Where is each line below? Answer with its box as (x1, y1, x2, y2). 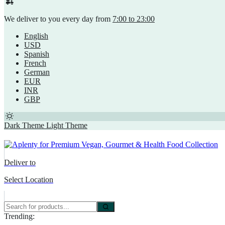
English (24, 32, 48, 41)
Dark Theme (4, 121, 44, 130)
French (24, 59, 46, 68)
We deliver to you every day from (4, 15, 113, 24)
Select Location (4, 175, 53, 184)
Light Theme (46, 121, 87, 130)
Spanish (24, 50, 49, 59)
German (24, 68, 50, 77)
